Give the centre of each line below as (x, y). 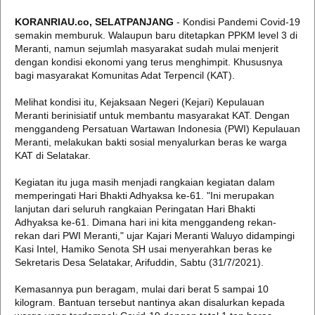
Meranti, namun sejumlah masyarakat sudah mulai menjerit (147, 49)
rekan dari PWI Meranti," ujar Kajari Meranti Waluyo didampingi (155, 236)
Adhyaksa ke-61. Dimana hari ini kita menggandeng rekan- (146, 222)
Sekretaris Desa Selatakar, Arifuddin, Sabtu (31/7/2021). (139, 262)
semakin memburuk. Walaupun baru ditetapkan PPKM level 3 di (156, 35)
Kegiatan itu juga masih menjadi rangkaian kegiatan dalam (145, 182)
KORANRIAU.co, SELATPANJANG (94, 22)
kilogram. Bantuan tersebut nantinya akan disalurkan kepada (150, 302)
